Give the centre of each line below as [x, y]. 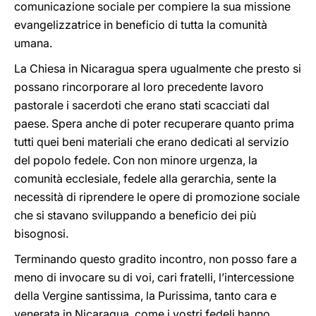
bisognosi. [41, 233]
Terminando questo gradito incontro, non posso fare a [156, 259]
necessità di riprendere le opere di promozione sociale [157, 197]
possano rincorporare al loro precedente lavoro [139, 87]
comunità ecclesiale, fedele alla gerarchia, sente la [145, 178]
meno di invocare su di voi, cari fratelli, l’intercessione [154, 277]
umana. [33, 43]
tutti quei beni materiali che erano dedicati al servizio [152, 142]
